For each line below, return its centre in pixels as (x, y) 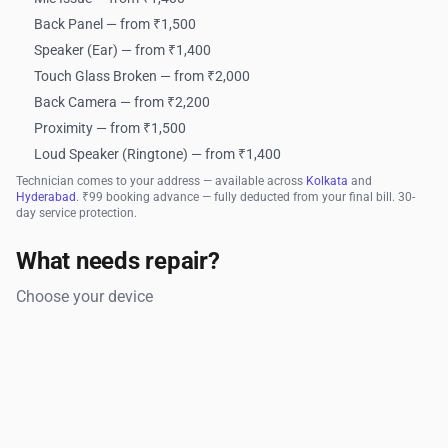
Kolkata (327, 181)
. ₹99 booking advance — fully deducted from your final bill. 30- (245, 197)
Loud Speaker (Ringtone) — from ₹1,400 (158, 154)
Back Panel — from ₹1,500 (115, 24)
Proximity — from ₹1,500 (110, 128)
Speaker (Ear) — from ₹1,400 (123, 50)
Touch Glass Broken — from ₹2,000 (142, 76)
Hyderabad (46, 197)
